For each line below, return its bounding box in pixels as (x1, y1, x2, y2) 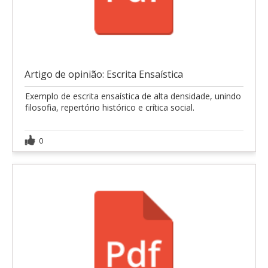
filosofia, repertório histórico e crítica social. (25, 102, 194, 114)
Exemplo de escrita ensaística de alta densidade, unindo (25, 90, 241, 102)
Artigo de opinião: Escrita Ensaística (25, 68, 183, 81)
